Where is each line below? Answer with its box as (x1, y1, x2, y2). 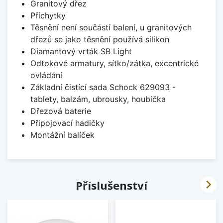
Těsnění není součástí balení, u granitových (30, 22, 192, 32)
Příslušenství (76, 177, 147, 193)
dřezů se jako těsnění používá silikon (30, 34, 169, 44)
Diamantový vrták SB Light (30, 46, 132, 56)
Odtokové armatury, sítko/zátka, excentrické (30, 58, 199, 68)
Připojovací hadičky (30, 117, 105, 128)
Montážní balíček (30, 129, 95, 140)
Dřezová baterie (30, 106, 91, 116)
